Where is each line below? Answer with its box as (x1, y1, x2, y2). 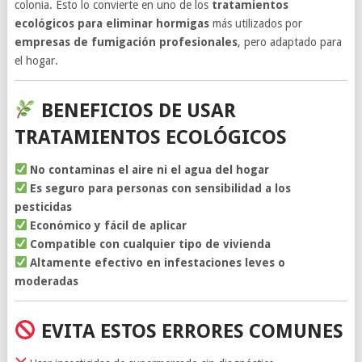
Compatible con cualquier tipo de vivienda (30, 237, 271, 250)
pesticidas (14, 200, 72, 213)
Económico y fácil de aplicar (30, 218, 187, 232)
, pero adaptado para (237, 35, 342, 48)
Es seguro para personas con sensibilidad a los (30, 181, 292, 195)
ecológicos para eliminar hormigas (14, 16, 209, 30)
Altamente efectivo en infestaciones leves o (30, 255, 286, 269)
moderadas (14, 274, 78, 288)
